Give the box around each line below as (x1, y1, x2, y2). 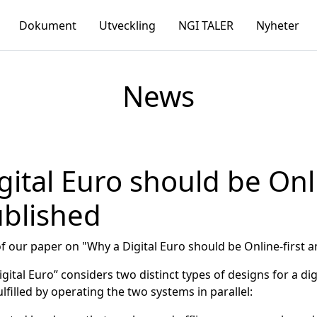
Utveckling (98, 17, 156, 33)
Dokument (18, 17, 76, 33)
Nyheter (255, 17, 299, 33)
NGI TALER (178, 17, 234, 33)
